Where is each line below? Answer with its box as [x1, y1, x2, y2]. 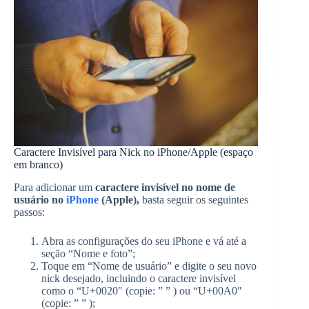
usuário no [14, 194, 66, 206]
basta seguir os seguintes [139, 194, 248, 206]
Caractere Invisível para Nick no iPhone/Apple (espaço [14, 146, 253, 159]
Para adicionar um [14, 181, 95, 194]
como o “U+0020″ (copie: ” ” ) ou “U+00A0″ [41, 285, 242, 297]
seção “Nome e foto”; [41, 248, 135, 260]
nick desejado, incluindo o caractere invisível [41, 272, 236, 285]
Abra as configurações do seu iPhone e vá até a [41, 235, 246, 248]
